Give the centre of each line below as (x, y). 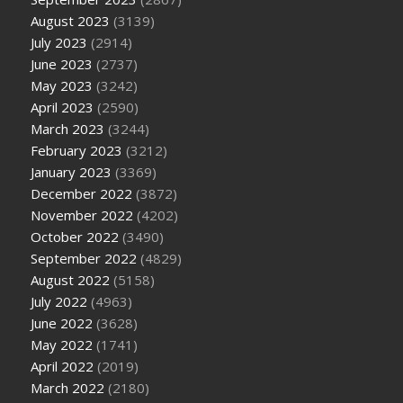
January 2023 (72, 171)
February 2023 (77, 150)
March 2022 (68, 387)
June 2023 (62, 63)
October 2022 (75, 236)
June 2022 (62, 322)
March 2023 (68, 128)
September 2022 (84, 258)
